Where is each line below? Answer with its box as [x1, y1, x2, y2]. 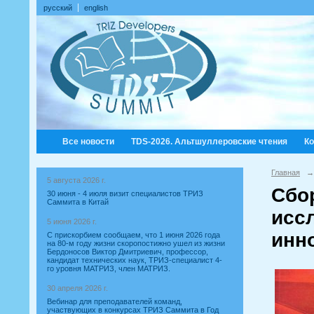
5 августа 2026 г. [47, 176, 106, 184]
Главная [271, 168, 300, 177]
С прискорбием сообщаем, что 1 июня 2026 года [47, 231, 220, 239]
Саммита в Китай [47, 198, 109, 206]
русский [43, 4, 72, 12]
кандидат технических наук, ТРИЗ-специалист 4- [47, 256, 222, 264]
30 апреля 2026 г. [47, 284, 108, 292]
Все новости [62, 137, 114, 146]
